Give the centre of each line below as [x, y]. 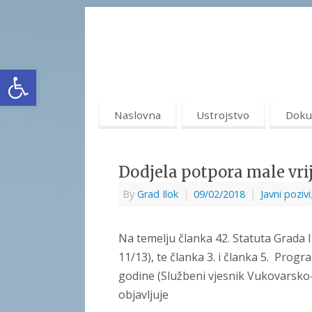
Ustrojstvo [223, 115]
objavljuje [143, 295]
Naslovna [137, 115]
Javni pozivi [286, 194]
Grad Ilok [158, 194]
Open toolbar [44, 76]
